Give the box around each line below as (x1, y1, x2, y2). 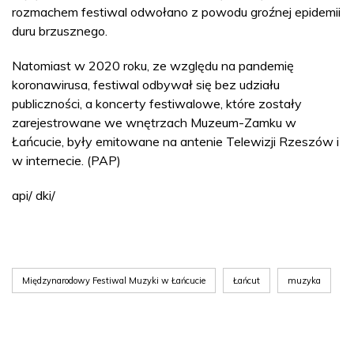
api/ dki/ (12, 187, 55, 204)
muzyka (288, 275, 321, 287)
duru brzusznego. (12, 23, 107, 40)
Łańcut (233, 275, 260, 287)
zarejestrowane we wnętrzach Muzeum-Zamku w (12, 115, 296, 131)
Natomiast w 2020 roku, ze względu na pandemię (12, 58, 294, 74)
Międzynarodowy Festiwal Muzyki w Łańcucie (22, 275, 205, 287)
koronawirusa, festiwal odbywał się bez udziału (12, 77, 280, 93)
